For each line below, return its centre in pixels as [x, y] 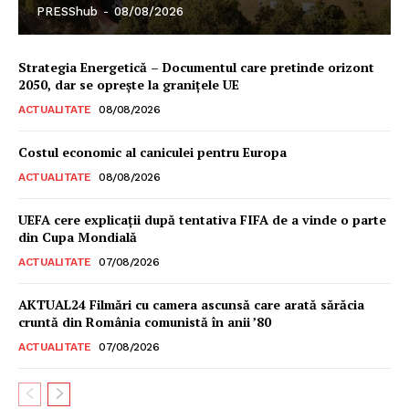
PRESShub [67, 12]
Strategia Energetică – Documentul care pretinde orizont [196, 68]
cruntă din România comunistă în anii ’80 [145, 322]
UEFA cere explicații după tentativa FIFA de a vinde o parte [202, 220]
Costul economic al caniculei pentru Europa [152, 152]
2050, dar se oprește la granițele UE [129, 85]
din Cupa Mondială [78, 237]
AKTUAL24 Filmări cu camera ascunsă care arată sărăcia [191, 305]
